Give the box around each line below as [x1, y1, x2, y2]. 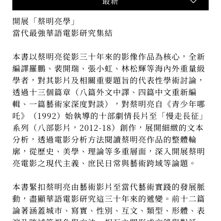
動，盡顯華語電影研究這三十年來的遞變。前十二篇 [12, 193, 206, 205]
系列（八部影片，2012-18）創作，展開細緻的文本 [12, 122, 204, 134]
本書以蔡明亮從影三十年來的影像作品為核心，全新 [12, 51, 206, 63]
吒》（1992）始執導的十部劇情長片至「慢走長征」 [12, 110, 208, 122]
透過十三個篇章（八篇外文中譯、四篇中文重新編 [12, 86, 197, 98]
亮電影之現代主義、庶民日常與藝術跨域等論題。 [12, 157, 197, 169]
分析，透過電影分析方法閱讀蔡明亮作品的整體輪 [12, 134, 197, 146]
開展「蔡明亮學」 [12, 15, 80, 27]
